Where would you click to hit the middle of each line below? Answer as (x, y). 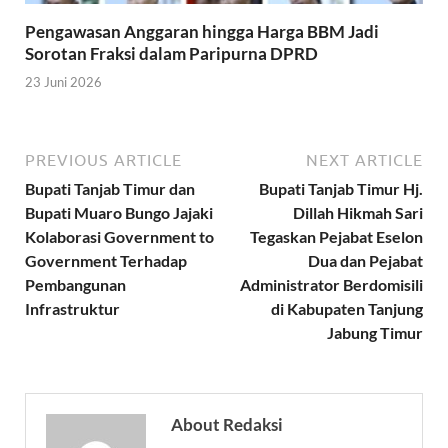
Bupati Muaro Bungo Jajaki (119, 213)
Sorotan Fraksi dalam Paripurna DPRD (171, 53)
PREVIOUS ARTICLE (103, 160)
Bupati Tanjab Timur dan (110, 189)
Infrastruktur (72, 309)
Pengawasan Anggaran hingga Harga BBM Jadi (202, 31)
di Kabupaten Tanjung (347, 309)
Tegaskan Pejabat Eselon (336, 237)
